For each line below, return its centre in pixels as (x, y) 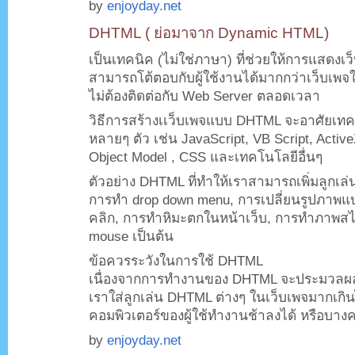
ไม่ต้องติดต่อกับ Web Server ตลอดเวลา (204, 96)
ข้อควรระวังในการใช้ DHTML (176, 261)
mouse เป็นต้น (131, 236)
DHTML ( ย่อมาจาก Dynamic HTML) (209, 33)
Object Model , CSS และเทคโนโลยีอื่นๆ (206, 157)
